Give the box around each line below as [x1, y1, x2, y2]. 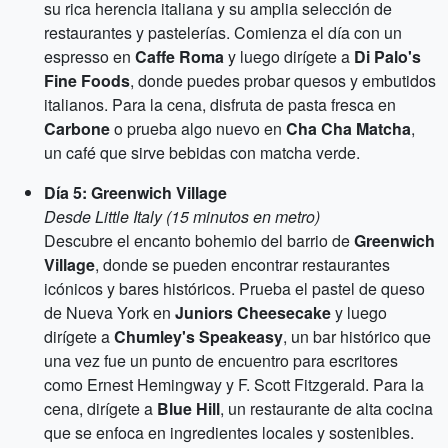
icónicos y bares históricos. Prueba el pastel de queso [44, 277, 425, 300]
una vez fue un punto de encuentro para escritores [44, 349, 398, 372]
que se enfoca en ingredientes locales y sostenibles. [44, 421, 414, 444]
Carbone [44, 117, 110, 140]
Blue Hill [157, 397, 220, 420]
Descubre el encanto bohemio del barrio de [44, 229, 354, 252]
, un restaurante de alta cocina [220, 397, 433, 420]
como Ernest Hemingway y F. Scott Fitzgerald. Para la [44, 373, 424, 396]
